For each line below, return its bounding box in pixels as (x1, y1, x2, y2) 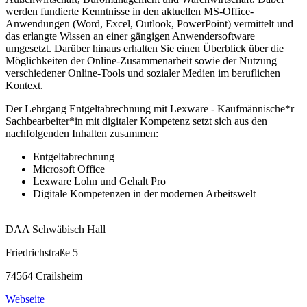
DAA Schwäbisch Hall (5, 223, 106, 236)
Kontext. (5, 79, 43, 92)
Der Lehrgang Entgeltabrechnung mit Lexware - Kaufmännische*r (5, 103, 294, 115)
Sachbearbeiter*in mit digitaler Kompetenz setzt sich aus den (5, 115, 267, 127)
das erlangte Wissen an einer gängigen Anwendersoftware (5, 30, 255, 42)
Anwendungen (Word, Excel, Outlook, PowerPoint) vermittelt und (5, 18, 293, 30)
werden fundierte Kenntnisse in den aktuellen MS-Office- (5, 5, 254, 18)
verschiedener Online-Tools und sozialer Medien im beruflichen (5, 67, 280, 79)
